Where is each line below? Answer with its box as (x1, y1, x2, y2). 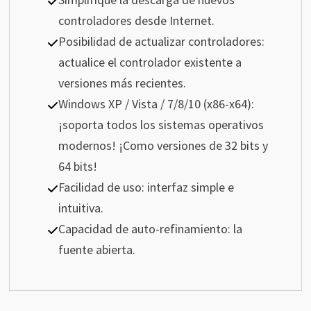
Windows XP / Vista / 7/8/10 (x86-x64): (58, 96, 254, 112)
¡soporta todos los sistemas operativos (58, 117, 264, 133)
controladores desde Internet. (58, 12, 215, 29)
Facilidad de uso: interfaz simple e (58, 179, 234, 196)
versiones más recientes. (58, 75, 186, 92)
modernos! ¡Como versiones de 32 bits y (58, 137, 268, 154)
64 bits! (58, 158, 97, 175)
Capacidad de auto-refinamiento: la (58, 221, 242, 237)
